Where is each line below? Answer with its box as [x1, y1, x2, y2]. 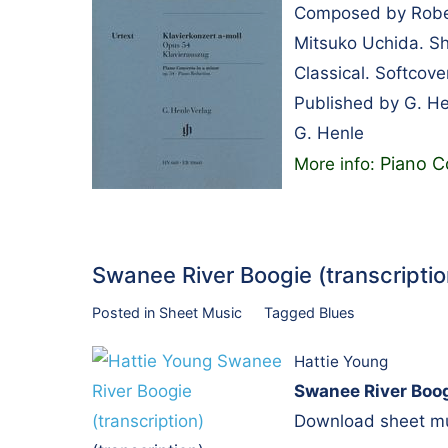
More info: [294, 153, 380, 174]
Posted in [92, 303, 159, 321]
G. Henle [294, 122, 364, 143]
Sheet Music [159, 303, 242, 321]
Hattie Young [294, 352, 388, 372]
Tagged [263, 303, 319, 321]
